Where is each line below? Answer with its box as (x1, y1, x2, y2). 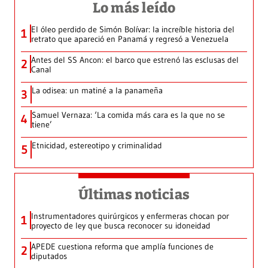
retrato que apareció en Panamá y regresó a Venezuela (31, 33, 229, 45)
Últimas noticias (78, 186, 190, 203)
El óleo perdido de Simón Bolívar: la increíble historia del (31, 24, 234, 35)
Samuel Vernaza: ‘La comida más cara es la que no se (32, 109, 225, 121)
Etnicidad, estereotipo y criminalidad (32, 140, 162, 151)
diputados (31, 251, 67, 262)
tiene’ (32, 119, 52, 130)
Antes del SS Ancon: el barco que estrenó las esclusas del (31, 54, 239, 66)
